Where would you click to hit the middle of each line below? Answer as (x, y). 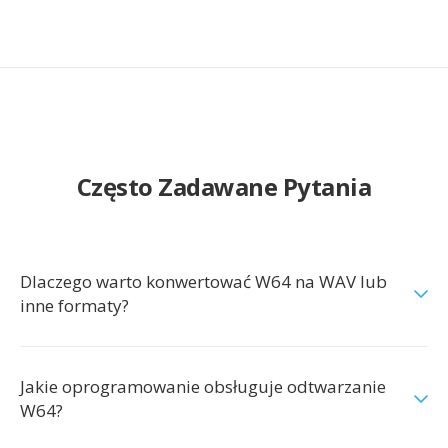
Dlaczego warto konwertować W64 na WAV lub (203, 281)
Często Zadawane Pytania (224, 186)
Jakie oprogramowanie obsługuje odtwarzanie (203, 386)
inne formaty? (74, 305)
